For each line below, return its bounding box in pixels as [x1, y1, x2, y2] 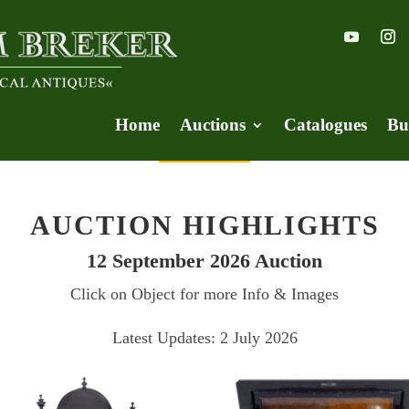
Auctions [180, 114, 246, 134]
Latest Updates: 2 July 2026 [111, 328, 298, 347]
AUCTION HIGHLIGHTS [29, 209, 380, 240]
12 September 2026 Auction [87, 248, 322, 272]
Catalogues [284, 114, 368, 134]
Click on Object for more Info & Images [70, 284, 339, 303]
